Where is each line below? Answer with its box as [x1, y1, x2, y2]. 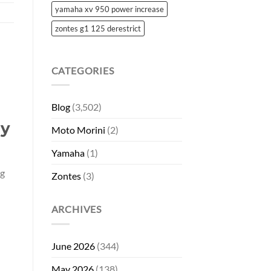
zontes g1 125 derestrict [54, 23, 141, 33]
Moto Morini [51, 124, 105, 136]
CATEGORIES [51, 64, 114, 76]
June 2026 [51, 240, 95, 252]
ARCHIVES [51, 203, 102, 215]
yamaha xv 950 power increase [54, 4, 164, 14]
